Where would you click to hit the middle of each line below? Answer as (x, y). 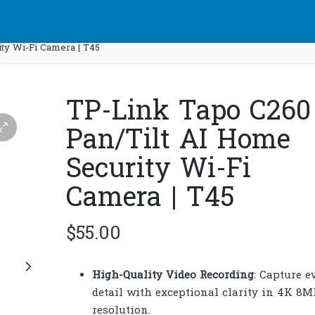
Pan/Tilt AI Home (178, 142)
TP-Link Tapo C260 (188, 113)
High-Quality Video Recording (173, 275)
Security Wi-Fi (158, 171)
